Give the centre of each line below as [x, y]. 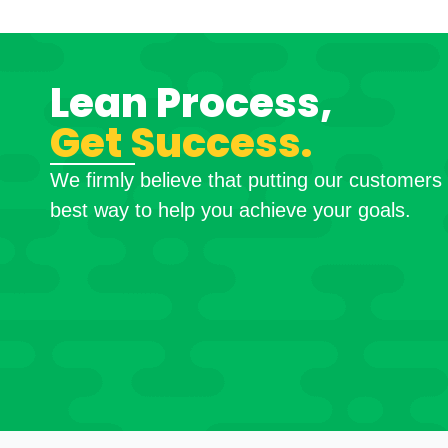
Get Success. [181, 143]
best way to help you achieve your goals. [230, 210]
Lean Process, [191, 103]
